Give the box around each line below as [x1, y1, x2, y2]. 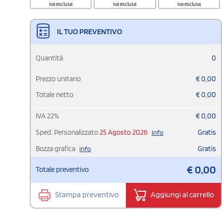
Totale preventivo [36, 165, 89, 174]
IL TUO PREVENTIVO [55, 26, 122, 36]
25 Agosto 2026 [100, 127, 148, 137]
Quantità [36, 53, 63, 62]
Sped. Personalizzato [36, 127, 100, 137]
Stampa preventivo [54, 189, 119, 199]
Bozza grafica [36, 144, 77, 153]
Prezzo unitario [36, 74, 81, 83]
